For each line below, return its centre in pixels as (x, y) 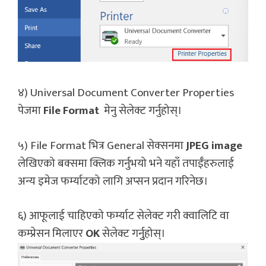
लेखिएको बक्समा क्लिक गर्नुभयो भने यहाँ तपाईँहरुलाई (126, 163)
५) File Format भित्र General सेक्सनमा (102, 145)
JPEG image (214, 145)
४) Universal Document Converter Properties (126, 93)
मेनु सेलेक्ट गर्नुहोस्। (141, 111)
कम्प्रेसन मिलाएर (52, 234)
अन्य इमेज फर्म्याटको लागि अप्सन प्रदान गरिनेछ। (113, 181)
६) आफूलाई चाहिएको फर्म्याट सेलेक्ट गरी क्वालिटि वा (123, 216)
